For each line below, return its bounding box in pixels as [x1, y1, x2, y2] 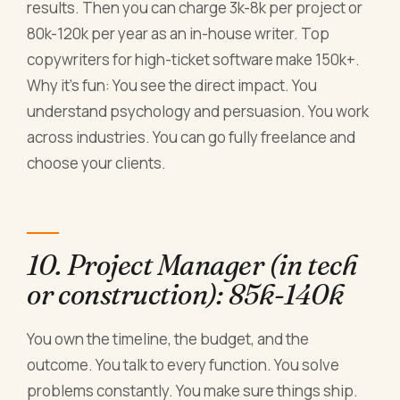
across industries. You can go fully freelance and [27, 127, 356, 148]
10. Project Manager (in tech [27, 246, 358, 282]
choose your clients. [27, 153, 167, 174]
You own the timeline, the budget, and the [27, 328, 310, 349]
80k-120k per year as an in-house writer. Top [27, 23, 330, 45]
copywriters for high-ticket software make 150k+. [27, 49, 361, 71]
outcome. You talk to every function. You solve [27, 354, 340, 375]
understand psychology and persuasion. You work [27, 101, 370, 122]
